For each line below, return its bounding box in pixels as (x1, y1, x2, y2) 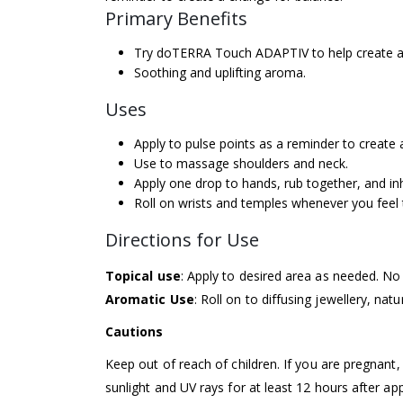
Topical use (105, 267, 181, 285)
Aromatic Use (105, 291, 194, 309)
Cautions (105, 323, 164, 341)
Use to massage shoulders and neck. (134, 155, 348, 173)
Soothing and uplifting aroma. (134, 64, 306, 82)
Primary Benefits (105, 6, 247, 31)
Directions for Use (105, 228, 259, 253)
